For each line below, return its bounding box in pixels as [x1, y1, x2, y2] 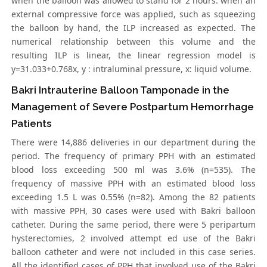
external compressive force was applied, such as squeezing [11, 8, 256, 20]
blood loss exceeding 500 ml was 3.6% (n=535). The [11, 164, 256, 176]
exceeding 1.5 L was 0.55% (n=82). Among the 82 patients [11, 191, 256, 203]
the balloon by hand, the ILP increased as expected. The [11, 22, 256, 34]
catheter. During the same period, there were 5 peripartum [11, 219, 256, 231]
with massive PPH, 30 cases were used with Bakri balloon [11, 205, 256, 217]
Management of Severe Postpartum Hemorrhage [11, 101, 254, 113]
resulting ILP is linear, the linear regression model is [11, 49, 256, 61]
